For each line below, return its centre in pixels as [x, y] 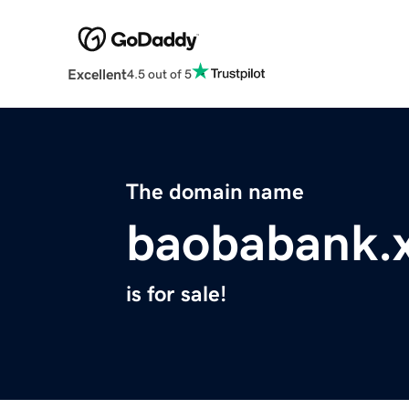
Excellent [97, 74]
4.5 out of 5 [159, 73]
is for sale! [176, 294]
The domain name [215, 192]
